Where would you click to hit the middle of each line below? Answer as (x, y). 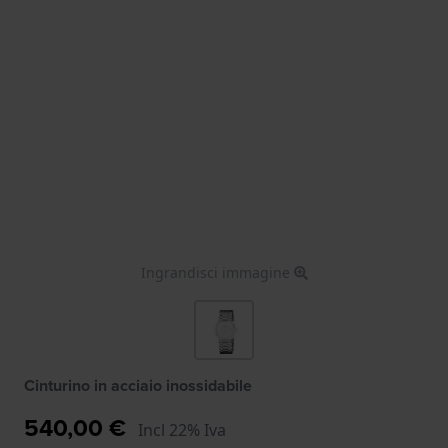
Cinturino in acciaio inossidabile (138, 385)
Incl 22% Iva (182, 429)
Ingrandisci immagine (217, 272)
